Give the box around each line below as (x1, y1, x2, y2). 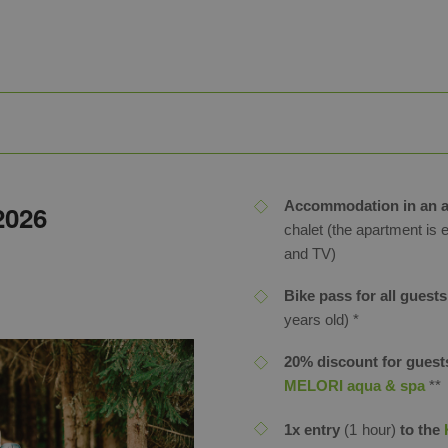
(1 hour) (344, 421, 396, 438)
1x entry (284, 421, 345, 438)
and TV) (284, 245, 336, 262)
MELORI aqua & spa (284, 377, 425, 394)
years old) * (284, 311, 359, 328)
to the (395, 421, 445, 438)
